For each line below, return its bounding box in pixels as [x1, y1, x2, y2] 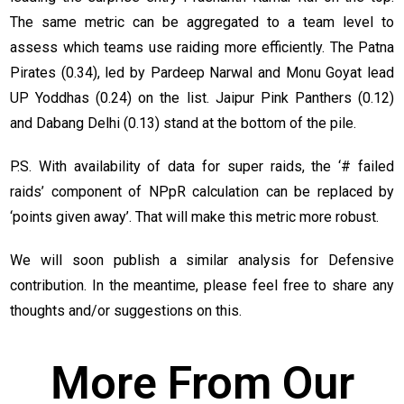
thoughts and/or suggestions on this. [10, 302, 242, 320]
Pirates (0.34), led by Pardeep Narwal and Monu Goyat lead [10, 64, 394, 82]
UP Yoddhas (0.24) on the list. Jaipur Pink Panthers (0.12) [10, 89, 394, 107]
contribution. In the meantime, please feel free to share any [10, 277, 394, 295]
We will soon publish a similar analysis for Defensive [10, 252, 394, 270]
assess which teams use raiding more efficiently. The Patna [10, 39, 394, 57]
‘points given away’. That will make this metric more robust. [10, 208, 379, 226]
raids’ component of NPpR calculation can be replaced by [10, 183, 394, 201]
